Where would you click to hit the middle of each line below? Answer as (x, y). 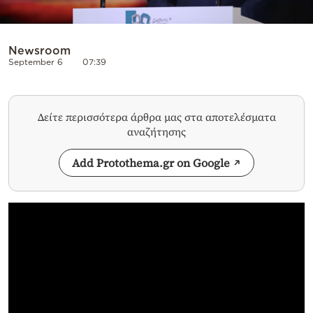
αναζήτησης (156, 132)
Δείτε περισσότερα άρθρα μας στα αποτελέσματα (156, 117)
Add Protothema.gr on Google (151, 163)
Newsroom (39, 51)
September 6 (36, 62)
